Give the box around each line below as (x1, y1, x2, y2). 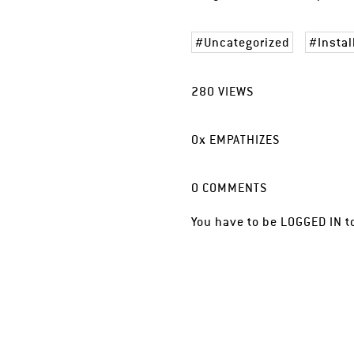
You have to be (191, 213, 281, 231)
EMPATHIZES (206, 131, 281, 149)
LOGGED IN (281, 213, 343, 231)
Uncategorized (204, 34, 290, 51)
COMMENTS (199, 179, 269, 197)
